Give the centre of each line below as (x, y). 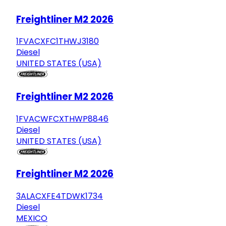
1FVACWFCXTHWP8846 (62, 119)
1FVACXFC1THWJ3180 (58, 41)
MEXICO (32, 218)
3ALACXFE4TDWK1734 (60, 196)
